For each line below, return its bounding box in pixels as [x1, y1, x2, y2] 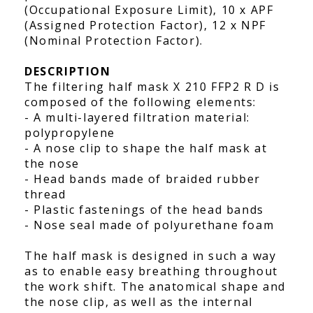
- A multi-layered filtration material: [24, 109, 250, 125]
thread [24, 186, 66, 202]
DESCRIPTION [24, 63, 111, 79]
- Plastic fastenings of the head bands [24, 201, 264, 217]
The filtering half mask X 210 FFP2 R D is [24, 78, 280, 94]
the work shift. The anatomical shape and [24, 278, 286, 294]
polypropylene [24, 124, 115, 140]
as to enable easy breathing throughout [24, 263, 278, 279]
